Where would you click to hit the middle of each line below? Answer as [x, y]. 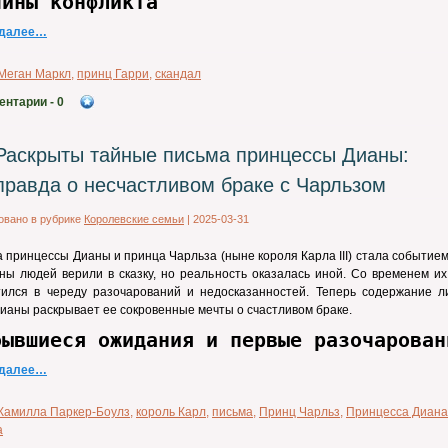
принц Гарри [113, 74]
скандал [178, 74]
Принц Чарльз [299, 412]
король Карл [171, 412]
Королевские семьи [134, 219]
